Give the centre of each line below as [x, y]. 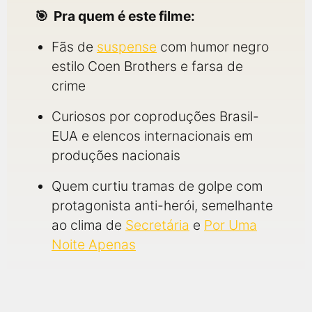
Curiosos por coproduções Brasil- [155, 116]
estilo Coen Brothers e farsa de [147, 66]
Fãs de [74, 47]
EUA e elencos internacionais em [152, 136]
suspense [127, 47]
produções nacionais [116, 155]
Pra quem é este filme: [124, 16]
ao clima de [88, 225]
